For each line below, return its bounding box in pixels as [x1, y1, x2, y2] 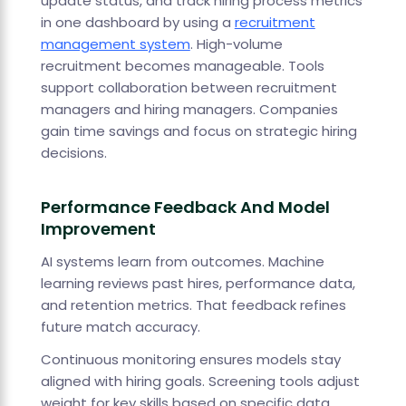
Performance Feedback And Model [40, 196, 330, 219]
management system [40, 34, 190, 54]
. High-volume [189, 34, 283, 54]
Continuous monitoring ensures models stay [40, 350, 341, 370]
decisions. [40, 143, 107, 163]
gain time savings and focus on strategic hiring [40, 121, 357, 141]
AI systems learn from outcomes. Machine [40, 252, 324, 272]
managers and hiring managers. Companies [40, 100, 338, 120]
